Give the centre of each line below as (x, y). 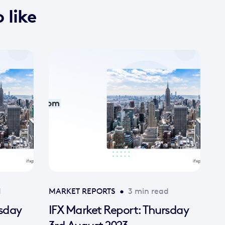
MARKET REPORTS (82, 191)
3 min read (148, 191)
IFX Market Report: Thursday (118, 209)
